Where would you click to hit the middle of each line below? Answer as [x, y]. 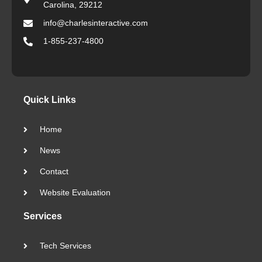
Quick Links [50, 100]
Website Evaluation [75, 193]
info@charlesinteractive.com [96, 23]
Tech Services [65, 246]
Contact [54, 172]
